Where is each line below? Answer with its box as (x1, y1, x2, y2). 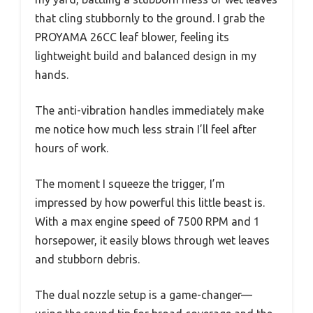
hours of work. (35, 141, 108, 154)
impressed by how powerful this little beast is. (35, 196, 265, 209)
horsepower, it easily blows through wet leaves (35, 233, 270, 247)
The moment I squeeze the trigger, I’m (35, 177, 225, 190)
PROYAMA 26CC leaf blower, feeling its (35, 30, 229, 43)
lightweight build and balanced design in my (35, 49, 256, 62)
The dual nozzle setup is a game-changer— (35, 288, 252, 301)
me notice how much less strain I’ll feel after (35, 122, 256, 136)
